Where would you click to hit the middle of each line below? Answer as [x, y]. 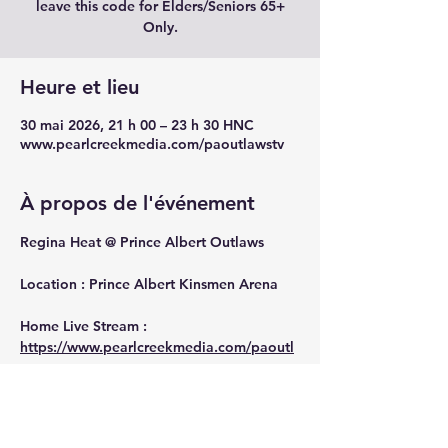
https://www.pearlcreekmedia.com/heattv [156, 410]
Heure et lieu [79, 87]
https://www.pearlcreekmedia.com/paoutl [157, 347]
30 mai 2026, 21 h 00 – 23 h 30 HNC [137, 125]
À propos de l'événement [137, 203]
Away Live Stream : [84, 389]
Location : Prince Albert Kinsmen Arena [149, 284]
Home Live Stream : [85, 326]
